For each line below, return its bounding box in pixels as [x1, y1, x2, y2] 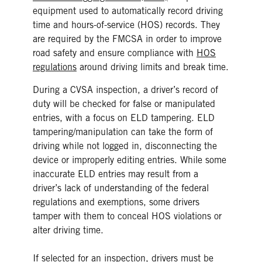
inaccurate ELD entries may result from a [33, 168, 198, 180]
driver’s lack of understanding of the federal [33, 182, 209, 194]
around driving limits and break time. [77, 61, 229, 73]
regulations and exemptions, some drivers [33, 196, 199, 208]
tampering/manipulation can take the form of [33, 126, 213, 137]
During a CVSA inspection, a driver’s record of [33, 84, 218, 95]
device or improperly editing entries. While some [33, 154, 226, 166]
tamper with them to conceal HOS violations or [33, 210, 222, 222]
